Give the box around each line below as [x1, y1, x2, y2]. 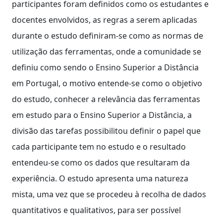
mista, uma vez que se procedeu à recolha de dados [12, 188, 206, 200]
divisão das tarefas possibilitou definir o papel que [12, 125, 201, 136]
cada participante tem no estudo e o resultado [12, 141, 186, 152]
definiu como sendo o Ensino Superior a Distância [12, 61, 199, 73]
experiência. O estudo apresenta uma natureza [12, 172, 188, 184]
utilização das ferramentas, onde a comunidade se [12, 46, 201, 57]
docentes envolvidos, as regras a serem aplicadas [12, 14, 197, 25]
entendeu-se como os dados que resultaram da [12, 157, 190, 168]
